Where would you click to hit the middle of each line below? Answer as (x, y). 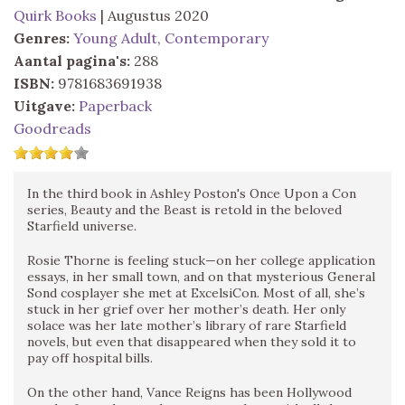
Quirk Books (55, 15)
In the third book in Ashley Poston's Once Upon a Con (192, 193)
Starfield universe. (82, 226)
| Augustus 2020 (153, 15)
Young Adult (115, 38)
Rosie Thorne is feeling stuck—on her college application (201, 260)
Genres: (42, 38)
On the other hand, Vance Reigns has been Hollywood (189, 392)
